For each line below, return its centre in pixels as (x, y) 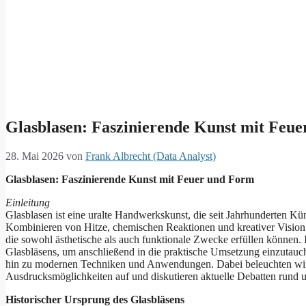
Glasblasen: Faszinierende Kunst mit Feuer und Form (130, 180)
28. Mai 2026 (34, 156)
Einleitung (28, 203)
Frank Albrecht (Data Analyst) (151, 156)
